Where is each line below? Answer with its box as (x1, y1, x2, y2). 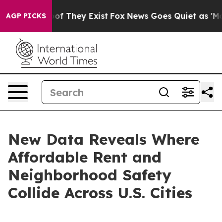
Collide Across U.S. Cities (8, 183, 192, 202)
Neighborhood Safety (8, 166, 171, 184)
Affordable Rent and (8, 148, 162, 166)
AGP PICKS (6, 11, 46, 20)
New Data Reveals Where (8, 130, 199, 149)
